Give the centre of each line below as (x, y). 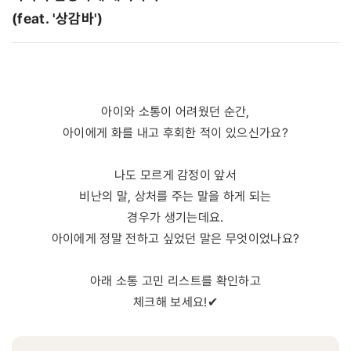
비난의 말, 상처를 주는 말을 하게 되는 (175, 196)
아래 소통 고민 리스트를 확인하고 (175, 280)
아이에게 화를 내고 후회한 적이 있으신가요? (175, 132)
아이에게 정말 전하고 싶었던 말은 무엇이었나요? (175, 238)
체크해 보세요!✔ (175, 302)
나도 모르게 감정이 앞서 (175, 175)
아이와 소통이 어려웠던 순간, (175, 111)
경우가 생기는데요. (175, 217)
